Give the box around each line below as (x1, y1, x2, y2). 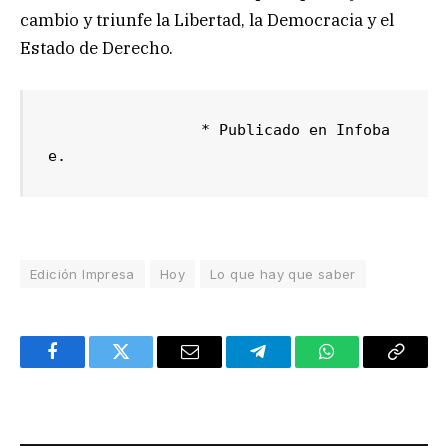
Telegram (256, 357, 325, 376)
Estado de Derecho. (20, 37, 173, 60)
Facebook (50, 357, 121, 376)
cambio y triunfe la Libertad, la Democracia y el (20, 9, 394, 32)
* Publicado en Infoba (48, 121, 202, 140)
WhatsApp (325, 357, 403, 376)
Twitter (119, 357, 172, 376)
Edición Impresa (30, 266, 135, 283)
